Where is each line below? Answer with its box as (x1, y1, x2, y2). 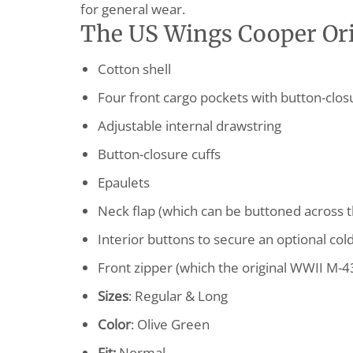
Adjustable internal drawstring (97, 116, 281, 135)
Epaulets (97, 173, 150, 191)
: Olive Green (130, 314, 210, 333)
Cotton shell (97, 59, 171, 78)
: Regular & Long (128, 286, 228, 305)
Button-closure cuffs (97, 144, 221, 163)
